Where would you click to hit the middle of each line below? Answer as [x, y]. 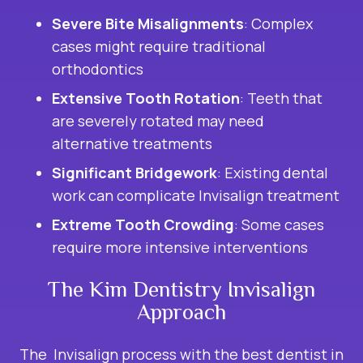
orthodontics [98, 69]
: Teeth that [281, 98]
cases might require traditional [159, 47]
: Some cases [279, 225]
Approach [181, 312]
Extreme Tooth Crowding [143, 225]
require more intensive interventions [180, 248]
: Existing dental [273, 173]
